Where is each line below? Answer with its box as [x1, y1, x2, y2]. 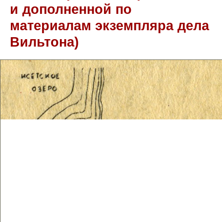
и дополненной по [10, 1, 132, 17]
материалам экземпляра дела [10, 18, 209, 33]
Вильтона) [10, 34, 79, 50]
